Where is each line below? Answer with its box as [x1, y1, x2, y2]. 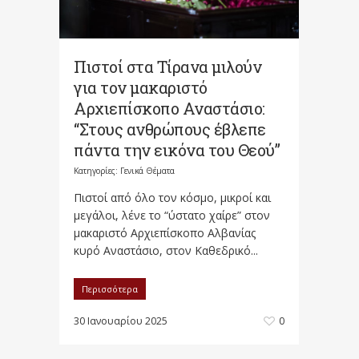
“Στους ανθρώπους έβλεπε [74, 119, 266, 140]
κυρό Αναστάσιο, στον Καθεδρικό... [74, 243, 258, 259]
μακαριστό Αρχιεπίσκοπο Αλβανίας [74, 225, 256, 241]
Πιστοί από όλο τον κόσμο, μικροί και [74, 190, 271, 206]
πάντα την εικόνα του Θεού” [74, 139, 280, 161]
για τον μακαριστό [74, 77, 208, 99]
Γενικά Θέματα [120, 165, 175, 177]
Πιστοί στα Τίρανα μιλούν [74, 56, 261, 78]
